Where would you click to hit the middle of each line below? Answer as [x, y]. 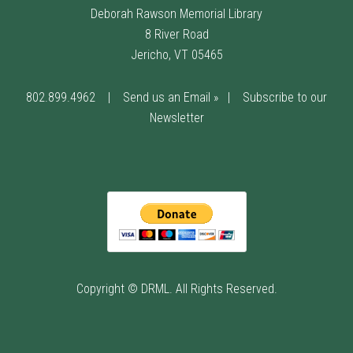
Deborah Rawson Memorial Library [176, 13]
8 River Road [176, 34]
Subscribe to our [285, 97]
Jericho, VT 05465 [176, 54]
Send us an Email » [171, 97]
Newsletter [176, 117]
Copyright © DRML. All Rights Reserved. [176, 288]
